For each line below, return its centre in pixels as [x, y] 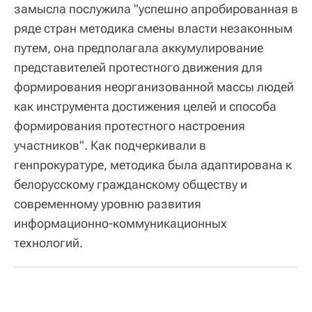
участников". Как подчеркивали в [110, 145]
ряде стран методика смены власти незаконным [153, 28]
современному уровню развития [108, 203]
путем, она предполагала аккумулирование [139, 47]
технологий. [48, 242]
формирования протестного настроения [130, 125]
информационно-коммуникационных [120, 223]
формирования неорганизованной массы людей [154, 86]
